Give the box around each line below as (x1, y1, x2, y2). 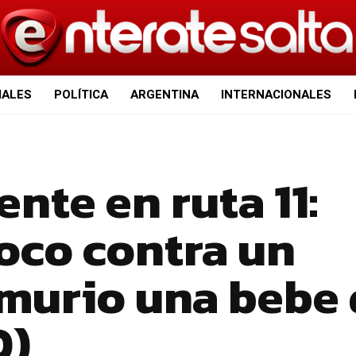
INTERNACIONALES (220, 86, 331, 104)
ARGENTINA (130, 86, 199, 104)
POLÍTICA (53, 86, 108, 104)
